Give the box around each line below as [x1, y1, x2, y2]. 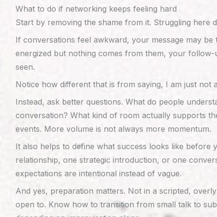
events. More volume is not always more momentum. [15, 124, 211, 134]
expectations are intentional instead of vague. [15, 169, 182, 178]
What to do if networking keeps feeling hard [15, 4, 177, 14]
